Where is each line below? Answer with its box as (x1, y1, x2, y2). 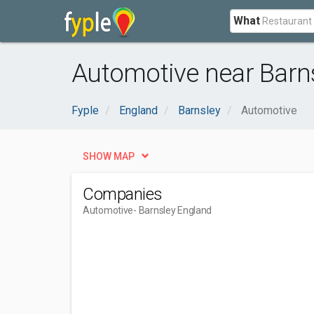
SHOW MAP (83, 151, 135, 162)
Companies (83, 184, 163, 204)
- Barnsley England (133, 205, 212, 216)
